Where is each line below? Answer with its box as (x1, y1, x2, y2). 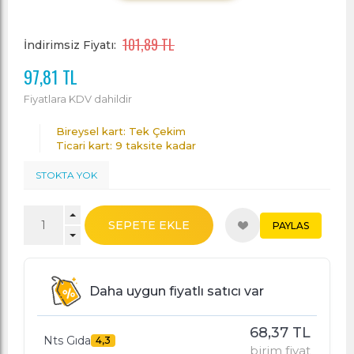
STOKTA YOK (36, 169, 97, 181)
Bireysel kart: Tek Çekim (56, 125, 186, 137)
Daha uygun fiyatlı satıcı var (89, 284, 264, 299)
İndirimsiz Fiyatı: (24, 37, 116, 52)
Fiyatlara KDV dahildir (24, 92, 132, 105)
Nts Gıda (43, 333, 91, 348)
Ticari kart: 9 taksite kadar (56, 139, 196, 152)
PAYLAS (273, 219, 309, 232)
